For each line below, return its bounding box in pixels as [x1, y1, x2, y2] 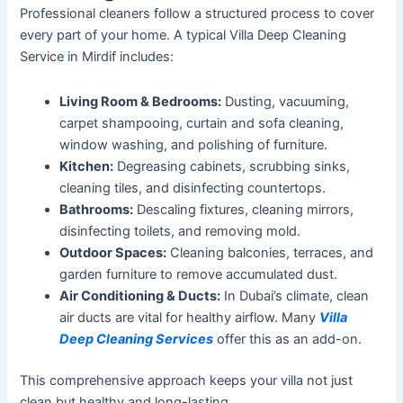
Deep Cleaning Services [59, 330, 214, 347]
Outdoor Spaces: [59, 244, 167, 261]
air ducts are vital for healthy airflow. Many [59, 309, 320, 326]
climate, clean [282, 287, 370, 304]
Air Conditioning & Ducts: [59, 287, 221, 304]
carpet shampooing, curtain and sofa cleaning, [59, 114, 345, 131]
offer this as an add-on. [213, 330, 363, 347]
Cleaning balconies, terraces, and [166, 244, 374, 261]
